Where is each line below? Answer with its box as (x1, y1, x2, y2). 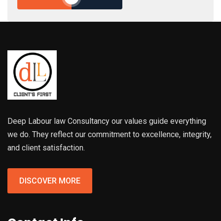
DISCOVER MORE (19, 176, 80, 186)
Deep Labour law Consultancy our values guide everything (7, 116, 206, 126)
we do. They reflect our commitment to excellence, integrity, (7, 130, 212, 140)
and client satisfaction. (7, 143, 85, 153)
